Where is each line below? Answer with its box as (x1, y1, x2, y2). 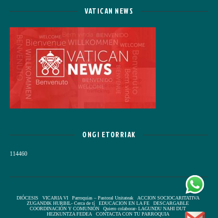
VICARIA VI (42, 195, 68, 201)
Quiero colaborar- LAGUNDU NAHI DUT (103, 206, 186, 212)
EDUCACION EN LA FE (99, 200, 149, 206)
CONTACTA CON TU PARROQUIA (95, 211, 169, 217)
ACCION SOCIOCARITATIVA (137, 195, 200, 201)
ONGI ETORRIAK (82, 129, 136, 140)
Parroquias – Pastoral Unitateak (72, 195, 133, 201)
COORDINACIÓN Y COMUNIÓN (30, 206, 99, 212)
